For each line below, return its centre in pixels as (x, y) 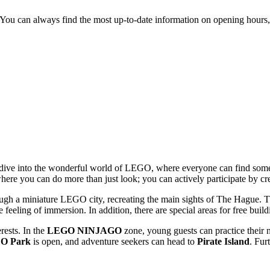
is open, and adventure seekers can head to (114, 241)
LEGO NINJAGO (84, 230)
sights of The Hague (221, 199)
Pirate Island (223, 241)
